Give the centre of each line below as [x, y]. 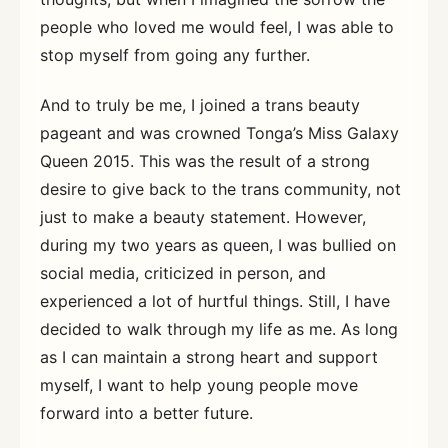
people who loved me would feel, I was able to [217, 27]
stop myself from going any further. [175, 55]
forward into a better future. [146, 412]
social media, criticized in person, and [183, 272]
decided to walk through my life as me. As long [219, 328]
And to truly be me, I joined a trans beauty [200, 104]
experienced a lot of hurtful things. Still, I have [215, 300]
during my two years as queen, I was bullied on [218, 244]
